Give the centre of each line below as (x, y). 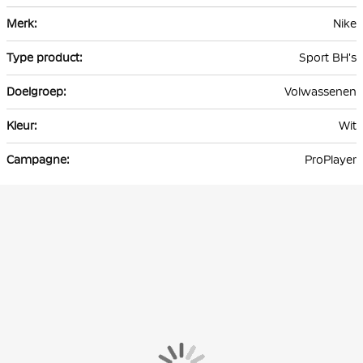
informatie (33, 32)
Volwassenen (320, 92)
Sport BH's (328, 58)
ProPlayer (331, 160)
